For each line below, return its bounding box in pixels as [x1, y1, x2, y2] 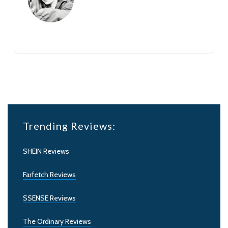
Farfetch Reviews [23, 170, 76, 180]
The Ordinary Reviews [23, 217, 91, 226]
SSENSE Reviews [23, 193, 76, 203]
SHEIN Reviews [23, 147, 69, 156]
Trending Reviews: [23, 120, 116, 132]
